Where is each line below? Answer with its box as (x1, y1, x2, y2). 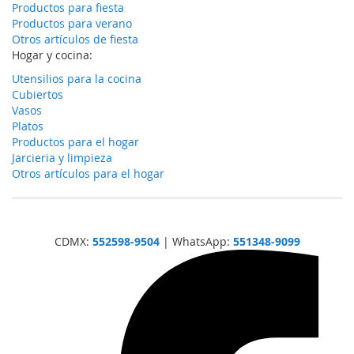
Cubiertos (12, 87, 63, 103)
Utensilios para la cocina (12, 71, 141, 87)
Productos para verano (12, 16, 132, 32)
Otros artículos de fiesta (12, 32, 138, 47)
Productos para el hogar (12, 134, 139, 150)
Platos (12, 119, 43, 134)
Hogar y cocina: (12, 47, 92, 63)
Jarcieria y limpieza (12, 150, 112, 166)
